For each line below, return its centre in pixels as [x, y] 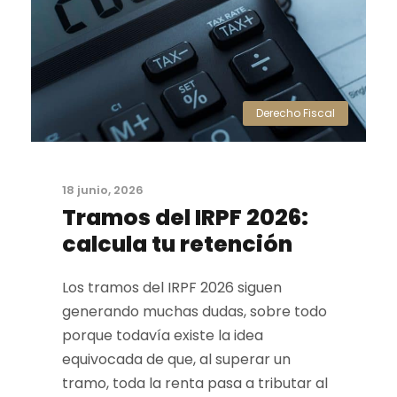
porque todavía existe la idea [163, 336]
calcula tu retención [177, 245]
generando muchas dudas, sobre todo [195, 312]
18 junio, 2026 [103, 191]
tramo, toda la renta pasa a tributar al [195, 384]
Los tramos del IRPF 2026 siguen [172, 288]
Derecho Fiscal [296, 113]
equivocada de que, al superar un [176, 360]
